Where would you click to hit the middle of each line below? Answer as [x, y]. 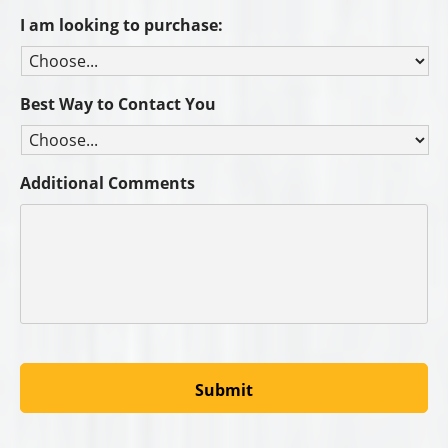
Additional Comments [107, 183]
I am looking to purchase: [121, 25]
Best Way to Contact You [118, 104]
